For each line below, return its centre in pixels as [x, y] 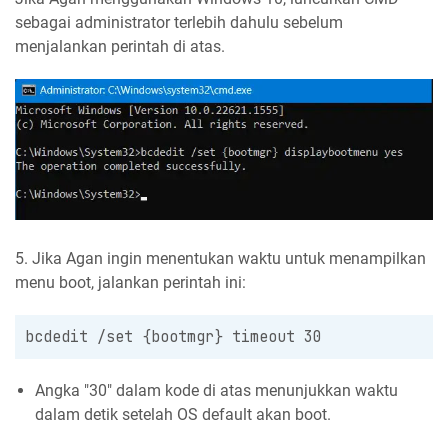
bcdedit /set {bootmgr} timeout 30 [173, 336]
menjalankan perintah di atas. [120, 47]
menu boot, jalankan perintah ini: [130, 282]
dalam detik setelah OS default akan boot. [185, 414]
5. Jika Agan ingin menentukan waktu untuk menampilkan [220, 258]
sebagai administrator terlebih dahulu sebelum [179, 23]
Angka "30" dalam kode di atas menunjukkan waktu [216, 390]
